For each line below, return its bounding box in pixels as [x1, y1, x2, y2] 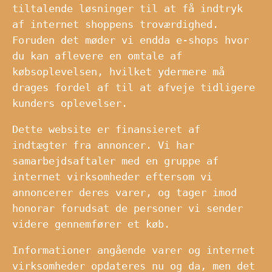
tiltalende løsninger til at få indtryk [12, 2, 243, 15]
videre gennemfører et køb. [12, 218, 170, 231]
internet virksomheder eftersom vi [12, 171, 212, 183]
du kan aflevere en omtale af [12, 50, 182, 63]
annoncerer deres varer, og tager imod [12, 186, 237, 199]
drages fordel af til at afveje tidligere [12, 81, 255, 94]
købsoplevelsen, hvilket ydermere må [12, 66, 225, 78]
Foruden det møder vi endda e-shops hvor [12, 34, 249, 47]
